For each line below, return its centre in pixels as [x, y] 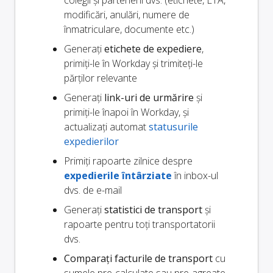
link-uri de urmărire [149, 98]
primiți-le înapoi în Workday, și [126, 112]
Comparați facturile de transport [138, 259]
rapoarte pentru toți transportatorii [140, 225]
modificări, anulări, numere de [127, 15]
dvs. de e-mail [93, 190]
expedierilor [91, 142]
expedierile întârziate [118, 176]
